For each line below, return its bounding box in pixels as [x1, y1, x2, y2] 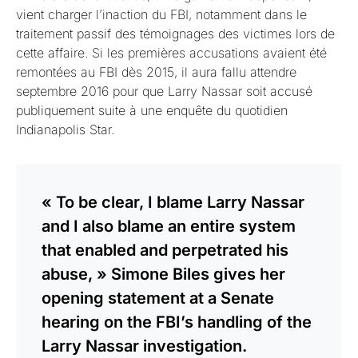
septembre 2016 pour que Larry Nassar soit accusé [16, 83, 312, 99]
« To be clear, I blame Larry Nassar [42, 193, 304, 212]
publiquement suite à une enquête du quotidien [16, 102, 288, 118]
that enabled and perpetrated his [42, 241, 288, 260]
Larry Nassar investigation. [42, 336, 247, 356]
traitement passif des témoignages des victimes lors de [16, 26, 335, 42]
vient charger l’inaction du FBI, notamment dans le [16, 6, 307, 22]
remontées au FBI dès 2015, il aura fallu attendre [16, 64, 296, 80]
